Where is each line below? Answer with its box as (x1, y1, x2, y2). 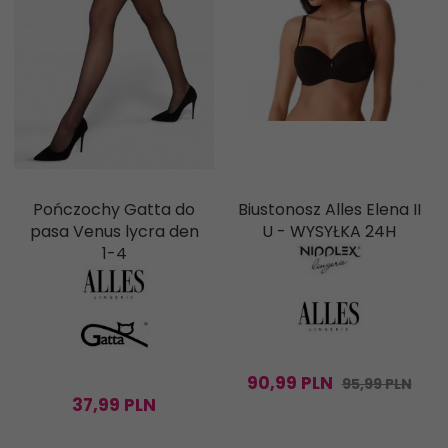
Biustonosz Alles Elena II (237, 198, 421, 222)
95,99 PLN (341, 374, 412, 395)
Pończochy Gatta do (33, 198, 195, 222)
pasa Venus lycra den (29, 220, 199, 244)
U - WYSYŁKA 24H (262, 220, 396, 244)
